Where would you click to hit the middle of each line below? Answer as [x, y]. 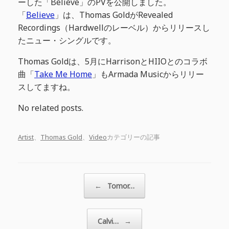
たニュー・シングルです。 [67, 40]
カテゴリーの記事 [133, 137]
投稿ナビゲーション [48, 178]
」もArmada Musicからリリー [148, 74]
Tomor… [120, 186]
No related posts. [51, 108]
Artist [26, 137]
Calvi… [109, 221]
